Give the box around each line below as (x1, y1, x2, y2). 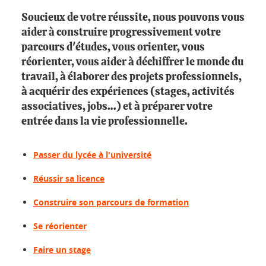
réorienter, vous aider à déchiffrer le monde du (21, 57, 243, 68)
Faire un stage (33, 244, 91, 255)
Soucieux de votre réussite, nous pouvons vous (21, 12, 245, 23)
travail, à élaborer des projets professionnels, (21, 72, 242, 83)
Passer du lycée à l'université (33, 149, 151, 160)
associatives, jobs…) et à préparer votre (21, 102, 213, 112)
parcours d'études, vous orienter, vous (21, 42, 205, 53)
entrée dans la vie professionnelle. (21, 116, 188, 127)
